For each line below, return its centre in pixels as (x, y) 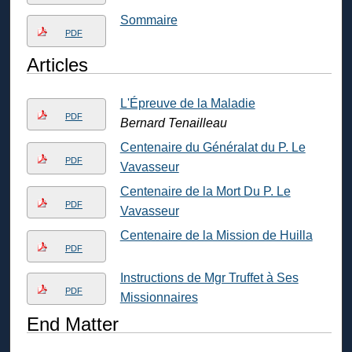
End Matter (72, 324)
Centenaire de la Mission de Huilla (216, 235)
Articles (57, 64)
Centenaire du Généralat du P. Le (213, 147)
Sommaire (148, 20)
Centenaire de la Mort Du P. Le (205, 191)
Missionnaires (159, 297)
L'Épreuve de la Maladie (187, 103)
